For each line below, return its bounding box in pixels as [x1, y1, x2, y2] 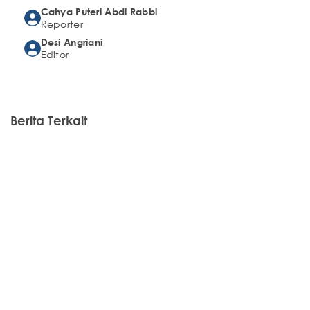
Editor [40, 48, 69, 62]
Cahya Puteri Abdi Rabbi [40, 6, 158, 18]
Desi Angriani [40, 36, 103, 48]
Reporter [40, 17, 83, 31]
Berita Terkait [10, 113, 87, 129]
